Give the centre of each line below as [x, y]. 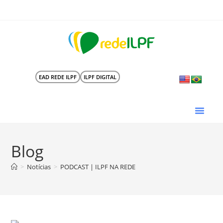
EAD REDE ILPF [57, 77]
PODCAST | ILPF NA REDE [98, 167]
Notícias [39, 167]
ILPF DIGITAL [100, 77]
